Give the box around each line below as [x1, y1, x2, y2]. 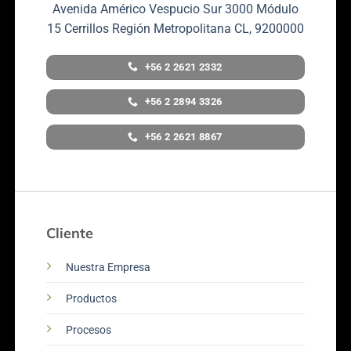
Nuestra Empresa [65, 260, 150, 274]
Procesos [65, 323, 111, 337]
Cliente [45, 223, 93, 242]
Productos [65, 291, 117, 306]
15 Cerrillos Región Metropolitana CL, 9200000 [47, 20, 304, 36]
